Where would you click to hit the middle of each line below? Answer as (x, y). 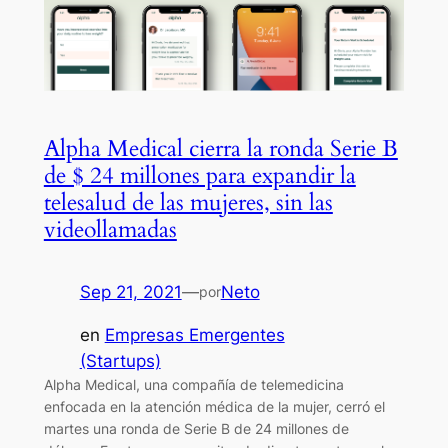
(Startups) (120, 360)
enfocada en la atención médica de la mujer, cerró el (214, 406)
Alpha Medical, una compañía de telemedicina (193, 384)
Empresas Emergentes (194, 334)
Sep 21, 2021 (130, 291)
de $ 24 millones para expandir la (199, 175)
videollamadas (110, 229)
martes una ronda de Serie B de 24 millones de (196, 428)
